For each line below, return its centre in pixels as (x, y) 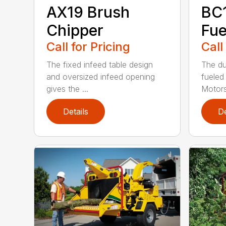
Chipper (75, 30)
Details (76, 111)
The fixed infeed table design (100, 64)
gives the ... (68, 89)
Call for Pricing (89, 46)
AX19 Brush (88, 12)
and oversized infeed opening (101, 76)
